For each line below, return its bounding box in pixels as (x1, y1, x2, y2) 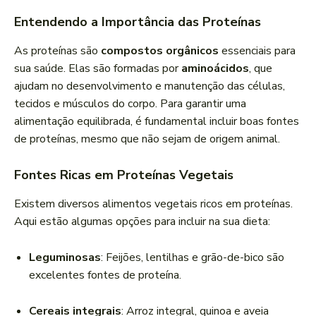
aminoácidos (181, 61, 249, 77)
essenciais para (219, 43, 296, 59)
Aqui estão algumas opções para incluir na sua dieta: (14, 214, 270, 230)
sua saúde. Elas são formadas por (14, 61, 181, 77)
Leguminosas (29, 250, 101, 266)
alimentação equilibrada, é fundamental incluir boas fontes (14, 114, 299, 130)
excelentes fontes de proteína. (29, 267, 181, 284)
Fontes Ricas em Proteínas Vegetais (14, 166, 233, 184)
